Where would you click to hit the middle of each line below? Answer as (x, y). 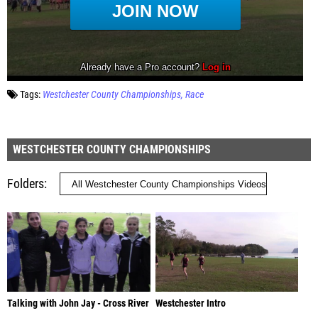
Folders (26, 183)
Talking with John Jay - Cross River (78, 303)
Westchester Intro (190, 303)
